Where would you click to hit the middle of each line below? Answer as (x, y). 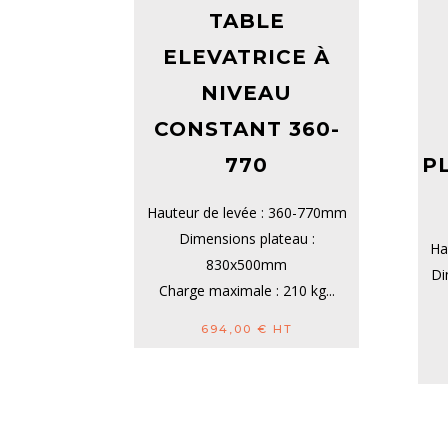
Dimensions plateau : (246, 239)
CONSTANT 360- (246, 129)
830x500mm (247, 265)
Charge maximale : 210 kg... (246, 291)
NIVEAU (247, 93)
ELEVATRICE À (247, 57)
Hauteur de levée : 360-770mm (246, 213)
